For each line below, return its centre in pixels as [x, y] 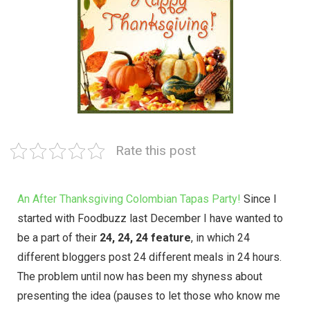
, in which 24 [220, 237]
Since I [259, 199]
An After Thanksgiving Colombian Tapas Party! [129, 199]
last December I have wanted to [205, 218]
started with [47, 218]
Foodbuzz [102, 218]
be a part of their [58, 237]
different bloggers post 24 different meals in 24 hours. [149, 257]
